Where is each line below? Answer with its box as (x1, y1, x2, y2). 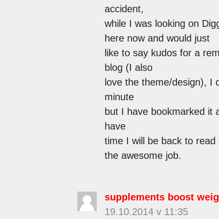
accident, (104, 3, 144, 14)
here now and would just (104, 32, 210, 44)
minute (104, 91, 134, 102)
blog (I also (104, 62, 153, 73)
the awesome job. (104, 150, 181, 161)
